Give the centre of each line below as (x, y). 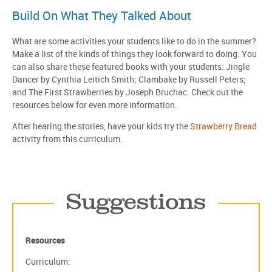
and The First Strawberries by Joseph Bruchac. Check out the (127, 93)
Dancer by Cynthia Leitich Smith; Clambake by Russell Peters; (129, 80)
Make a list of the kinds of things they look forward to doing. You (134, 54)
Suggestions (136, 201)
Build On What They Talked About (102, 16)
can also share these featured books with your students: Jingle (131, 67)
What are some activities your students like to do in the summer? (134, 42)
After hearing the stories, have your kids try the (101, 127)
